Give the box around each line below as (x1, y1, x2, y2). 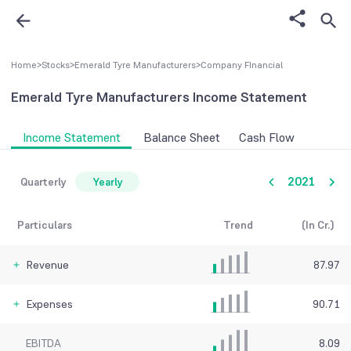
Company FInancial (201, 59, 283, 71)
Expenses (27, 297, 73, 312)
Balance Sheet (143, 129, 220, 147)
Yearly (92, 175, 123, 190)
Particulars (17, 218, 73, 233)
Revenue (27, 258, 69, 273)
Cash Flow (239, 129, 295, 147)
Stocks (42, 59, 70, 71)
